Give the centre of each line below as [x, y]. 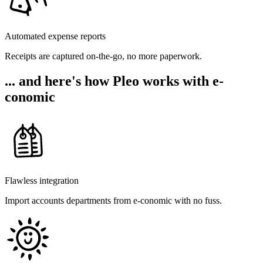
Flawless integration [42, 181]
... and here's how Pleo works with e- [114, 81]
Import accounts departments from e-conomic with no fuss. [113, 201]
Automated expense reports [55, 36]
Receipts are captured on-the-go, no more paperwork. [103, 56]
